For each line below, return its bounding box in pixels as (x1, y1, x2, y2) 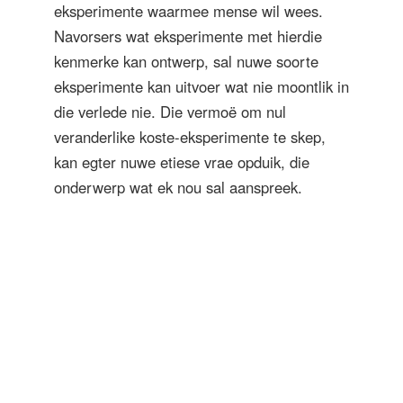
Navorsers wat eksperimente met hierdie (54, 24, 322, 47)
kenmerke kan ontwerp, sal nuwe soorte (54, 49, 318, 72)
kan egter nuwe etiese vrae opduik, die (54, 150, 309, 173)
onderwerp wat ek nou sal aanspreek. (54, 175, 302, 198)
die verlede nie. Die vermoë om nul (54, 100, 286, 122)
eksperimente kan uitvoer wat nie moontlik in (54, 75, 349, 97)
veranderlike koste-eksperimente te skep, (54, 125, 326, 148)
